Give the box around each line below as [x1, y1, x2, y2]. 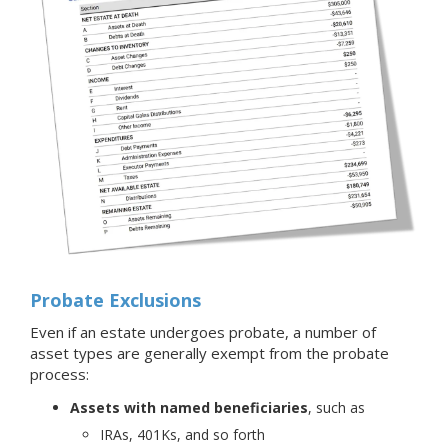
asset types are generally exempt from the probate [30, 342, 389, 363]
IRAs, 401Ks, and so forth [100, 424, 265, 444]
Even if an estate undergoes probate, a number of [30, 321, 376, 342]
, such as [308, 397, 365, 417]
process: [30, 363, 89, 384]
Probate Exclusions [30, 287, 201, 312]
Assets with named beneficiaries [70, 397, 308, 417]
